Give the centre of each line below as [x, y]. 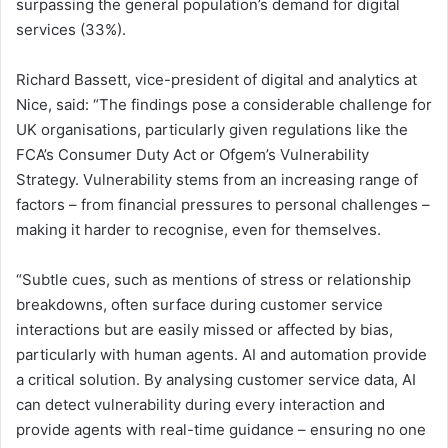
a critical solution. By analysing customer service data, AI [216, 379]
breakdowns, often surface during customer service [199, 304]
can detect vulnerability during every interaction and [200, 404]
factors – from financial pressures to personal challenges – [223, 204]
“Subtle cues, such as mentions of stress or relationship [213, 279]
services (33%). [73, 29]
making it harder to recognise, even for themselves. [198, 229]
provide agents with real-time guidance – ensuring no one [221, 429]
